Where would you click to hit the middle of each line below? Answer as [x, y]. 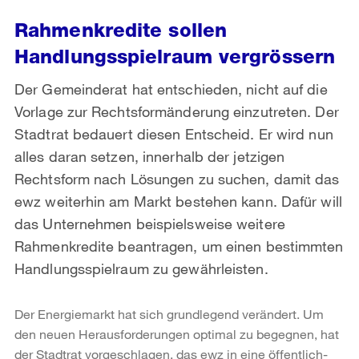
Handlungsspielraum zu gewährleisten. [141, 268]
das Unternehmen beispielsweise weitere [150, 223]
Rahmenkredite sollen [121, 30]
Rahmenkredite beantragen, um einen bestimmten [179, 246]
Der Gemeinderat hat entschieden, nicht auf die [171, 89]
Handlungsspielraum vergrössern [175, 56]
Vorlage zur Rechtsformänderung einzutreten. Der [177, 111]
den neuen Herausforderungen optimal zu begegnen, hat [177, 333]
